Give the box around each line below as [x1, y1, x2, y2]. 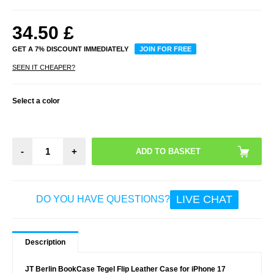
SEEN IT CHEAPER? [12, 63, 75, 71]
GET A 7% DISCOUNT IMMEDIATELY [12, 45, 128, 53]
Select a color [12, 96, 60, 105]
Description [25, 237, 65, 246]
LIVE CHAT [176, 193, 232, 206]
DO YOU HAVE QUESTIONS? [35, 194, 170, 205]
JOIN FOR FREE [139, 45, 191, 53]
